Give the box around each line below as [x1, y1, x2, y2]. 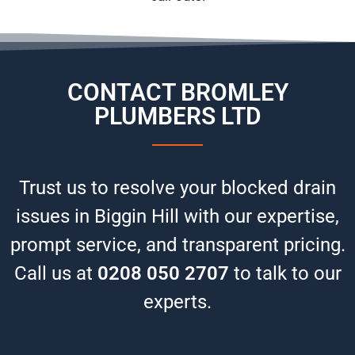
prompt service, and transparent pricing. [10, 234, 345, 257]
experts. [143, 291, 212, 314]
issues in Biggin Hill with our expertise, [16, 205, 339, 228]
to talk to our [228, 262, 342, 285]
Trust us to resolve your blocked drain [19, 177, 336, 200]
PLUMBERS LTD [94, 102, 261, 131]
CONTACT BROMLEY [67, 78, 288, 107]
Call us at [13, 262, 97, 285]
